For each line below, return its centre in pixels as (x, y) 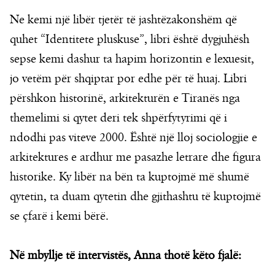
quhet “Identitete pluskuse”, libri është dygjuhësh (130, 40)
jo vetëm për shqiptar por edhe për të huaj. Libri (128, 79)
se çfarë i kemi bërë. (59, 216)
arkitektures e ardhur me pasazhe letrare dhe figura (135, 157)
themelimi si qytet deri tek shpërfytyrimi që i (118, 118)
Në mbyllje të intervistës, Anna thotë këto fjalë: (126, 256)
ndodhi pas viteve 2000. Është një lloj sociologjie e (134, 138)
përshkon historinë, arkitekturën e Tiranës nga (125, 99)
